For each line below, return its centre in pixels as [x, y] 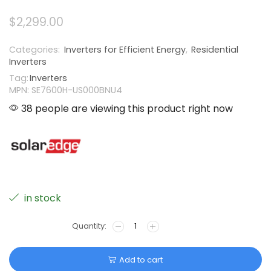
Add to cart [141, 260]
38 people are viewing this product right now [126, 108]
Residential [215, 49]
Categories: [36, 49]
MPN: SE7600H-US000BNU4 [66, 90]
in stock [41, 198]
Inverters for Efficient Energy [125, 49]
